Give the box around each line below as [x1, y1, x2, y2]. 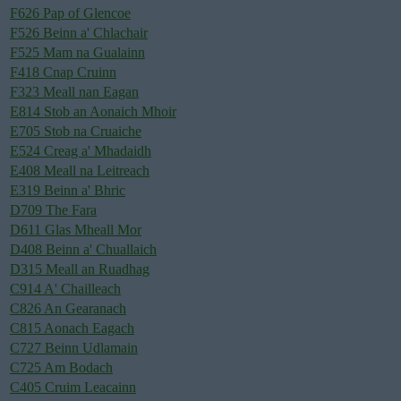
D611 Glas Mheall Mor [10, 221, 141, 237]
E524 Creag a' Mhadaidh [10, 142, 151, 158]
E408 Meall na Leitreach [10, 162, 149, 178]
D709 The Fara [10, 201, 97, 218]
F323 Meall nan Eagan [10, 83, 139, 99]
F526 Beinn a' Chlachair [10, 24, 148, 40]
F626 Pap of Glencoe [10, 4, 131, 21]
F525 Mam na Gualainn [10, 44, 145, 60]
